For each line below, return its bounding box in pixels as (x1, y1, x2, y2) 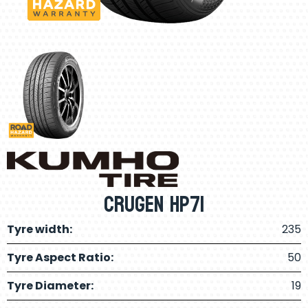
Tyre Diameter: (7, 278, 93, 294)
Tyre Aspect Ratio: (7, 250, 113, 266)
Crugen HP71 (103, 185, 205, 225)
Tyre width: (7, 221, 72, 238)
